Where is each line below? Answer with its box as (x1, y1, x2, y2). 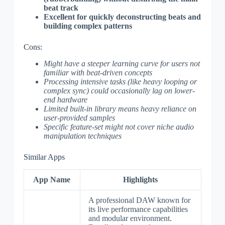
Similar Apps (23, 153, 65, 162)
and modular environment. (88, 213, 172, 222)
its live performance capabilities (88, 204, 188, 213)
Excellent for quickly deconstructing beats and (43, 13, 201, 22)
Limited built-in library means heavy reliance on (43, 104, 196, 114)
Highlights (123, 175, 158, 184)
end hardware (43, 95, 87, 104)
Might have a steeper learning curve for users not (43, 59, 200, 68)
